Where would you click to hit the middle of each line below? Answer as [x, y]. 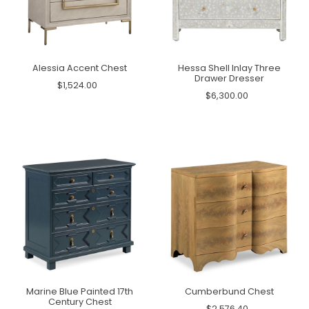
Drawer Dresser [229, 79]
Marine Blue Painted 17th [80, 291]
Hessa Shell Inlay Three [229, 68]
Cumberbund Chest [229, 291]
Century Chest [80, 301]
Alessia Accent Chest [80, 68]
